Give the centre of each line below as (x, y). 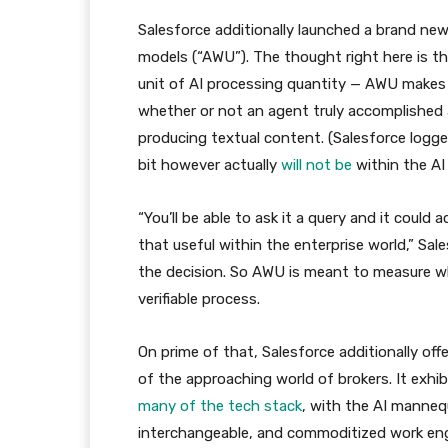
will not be (316, 165)
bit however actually (209, 165)
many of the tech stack (220, 406)
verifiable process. (199, 299)
